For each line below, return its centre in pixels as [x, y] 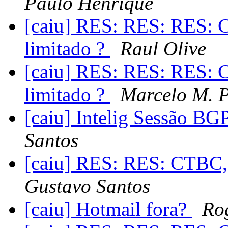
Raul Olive [163, 49]
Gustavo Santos [87, 186]
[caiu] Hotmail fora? [108, 209]
